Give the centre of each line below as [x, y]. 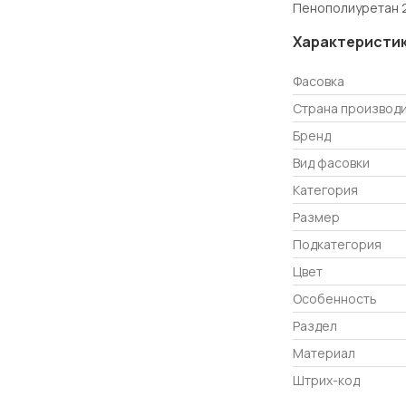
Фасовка [319, 81]
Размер [316, 217]
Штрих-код [326, 380]
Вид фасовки [331, 162]
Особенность [335, 298]
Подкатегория [337, 244]
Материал [324, 353]
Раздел [315, 325]
